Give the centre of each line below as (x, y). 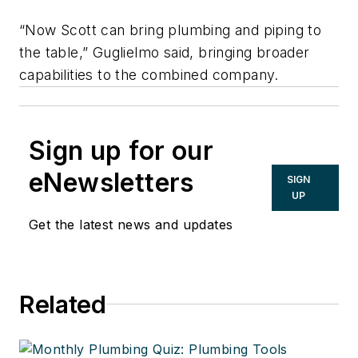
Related (63, 304)
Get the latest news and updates (131, 224)
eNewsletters (111, 182)
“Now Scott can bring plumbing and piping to (171, 30)
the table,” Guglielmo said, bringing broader (165, 52)
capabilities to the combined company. (149, 74)
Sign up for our (121, 150)
